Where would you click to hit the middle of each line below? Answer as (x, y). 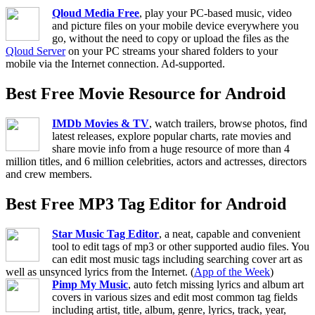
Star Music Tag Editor (105, 233)
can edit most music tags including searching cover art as (177, 259)
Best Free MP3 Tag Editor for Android (146, 204)
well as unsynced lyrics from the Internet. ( (100, 271)
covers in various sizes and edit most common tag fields (175, 297)
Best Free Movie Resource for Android (146, 94)
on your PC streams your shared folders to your (172, 51)
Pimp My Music (90, 284)
